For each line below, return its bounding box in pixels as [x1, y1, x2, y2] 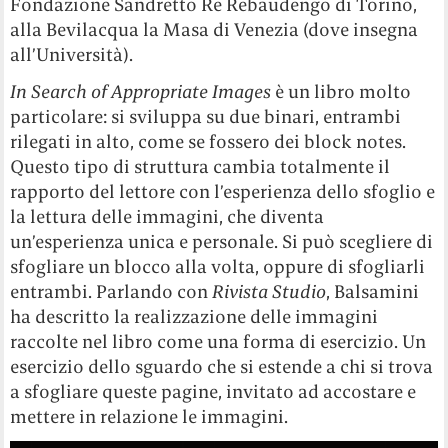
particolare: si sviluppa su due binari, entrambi [10, 104, 402, 128]
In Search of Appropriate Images [10, 79, 276, 103]
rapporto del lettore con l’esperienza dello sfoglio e [10, 179, 436, 203]
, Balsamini [326, 279, 420, 303]
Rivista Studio [212, 279, 327, 303]
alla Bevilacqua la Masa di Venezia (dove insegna [10, 17, 419, 41]
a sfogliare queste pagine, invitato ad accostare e [10, 379, 417, 403]
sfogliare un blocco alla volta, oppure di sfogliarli [10, 254, 426, 278]
